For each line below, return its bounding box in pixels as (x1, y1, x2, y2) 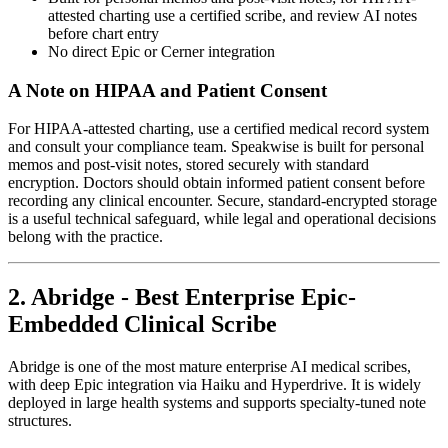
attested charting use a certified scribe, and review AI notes (48, 6, 417, 24)
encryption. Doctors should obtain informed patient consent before (8, 174, 425, 192)
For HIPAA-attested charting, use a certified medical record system (8, 120, 429, 138)
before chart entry (48, 24, 159, 42)
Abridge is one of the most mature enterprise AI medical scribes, (8, 358, 411, 376)
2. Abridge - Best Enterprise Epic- (8, 284, 356, 311)
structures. (8, 412, 72, 430)
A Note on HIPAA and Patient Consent (8, 79, 327, 101)
